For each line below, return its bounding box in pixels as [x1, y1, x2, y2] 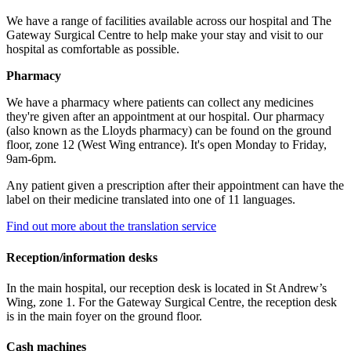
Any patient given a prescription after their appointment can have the [6, 179, 344, 193]
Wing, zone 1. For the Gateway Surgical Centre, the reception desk [6, 295, 337, 309]
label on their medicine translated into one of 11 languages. [6, 193, 295, 207]
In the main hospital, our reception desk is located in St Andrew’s [6, 280, 327, 295]
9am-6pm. [6, 152, 56, 166]
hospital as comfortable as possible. [6, 42, 183, 56]
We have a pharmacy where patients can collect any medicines [6, 96, 313, 110]
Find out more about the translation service [6, 219, 216, 233]
